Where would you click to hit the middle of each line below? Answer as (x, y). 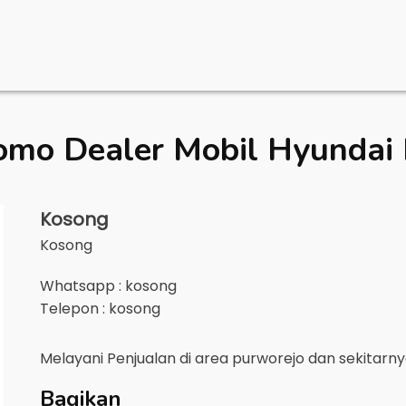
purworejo (268, 358)
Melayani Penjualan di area (136, 358)
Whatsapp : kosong (108, 286)
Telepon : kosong (100, 309)
